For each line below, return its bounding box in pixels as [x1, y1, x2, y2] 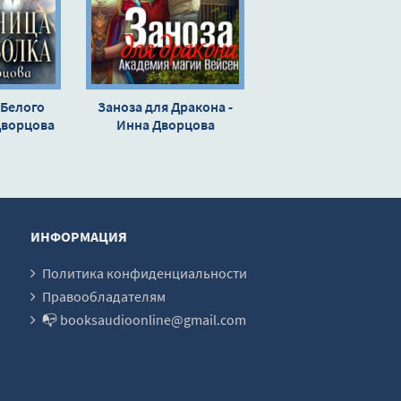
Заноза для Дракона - [98, 97, 233, 115]
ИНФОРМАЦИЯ [30, 226, 127, 245]
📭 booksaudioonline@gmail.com [42, 310, 246, 328]
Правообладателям [42, 286, 166, 305]
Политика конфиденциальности [42, 263, 247, 282]
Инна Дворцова [115, 115, 215, 133]
